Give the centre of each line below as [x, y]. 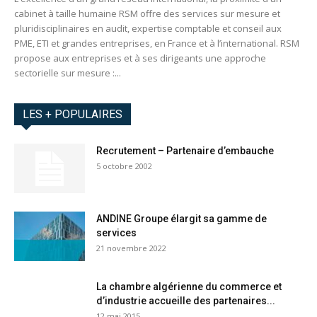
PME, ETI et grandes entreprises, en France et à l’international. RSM [157, 44]
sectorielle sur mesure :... [68, 73]
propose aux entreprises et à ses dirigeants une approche [140, 58]
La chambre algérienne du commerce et [189, 287]
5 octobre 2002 [124, 166]
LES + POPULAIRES [73, 115]
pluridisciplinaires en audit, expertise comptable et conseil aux [148, 29]
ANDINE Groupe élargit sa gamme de [181, 219]
